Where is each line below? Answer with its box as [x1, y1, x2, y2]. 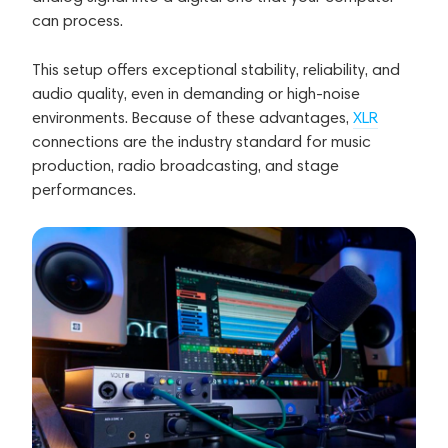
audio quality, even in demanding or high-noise [32, 83, 360, 103]
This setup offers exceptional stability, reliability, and [32, 59, 400, 79]
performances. [32, 179, 136, 199]
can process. [32, 10, 123, 30]
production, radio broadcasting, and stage [32, 155, 339, 175]
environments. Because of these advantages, [32, 107, 353, 127]
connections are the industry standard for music [32, 131, 371, 151]
